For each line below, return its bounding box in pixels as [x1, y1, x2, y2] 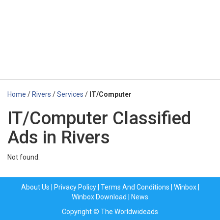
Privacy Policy [54, 183, 96, 191]
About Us [21, 183, 50, 191]
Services [57, 90, 83, 98]
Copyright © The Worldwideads [62, 208, 158, 216]
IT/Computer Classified [7, 108, 191, 129]
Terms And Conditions [100, 183, 169, 191]
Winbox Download [72, 193, 127, 201]
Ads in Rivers [7, 127, 110, 148]
